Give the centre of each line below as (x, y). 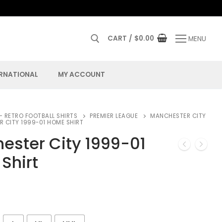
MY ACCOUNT (81, 74)
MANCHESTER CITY (178, 116)
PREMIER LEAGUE (114, 116)
